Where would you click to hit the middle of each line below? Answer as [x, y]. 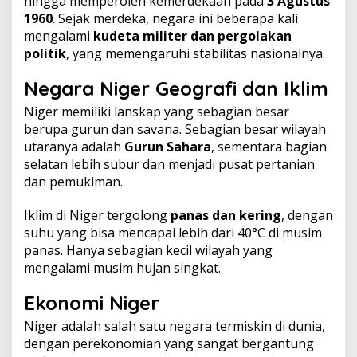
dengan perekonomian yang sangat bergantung [169, 343]
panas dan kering [226, 215]
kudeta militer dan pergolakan [192, 35]
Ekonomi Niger [92, 302]
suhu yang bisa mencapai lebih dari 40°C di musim [173, 232]
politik [45, 53]
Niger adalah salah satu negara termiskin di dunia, [175, 326]
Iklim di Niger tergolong [97, 215]
